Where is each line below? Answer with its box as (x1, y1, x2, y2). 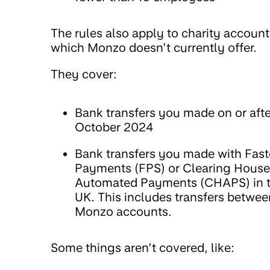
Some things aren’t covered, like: (51, 240, 234, 255)
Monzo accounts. (75, 204, 172, 219)
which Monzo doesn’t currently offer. (51, 40, 257, 55)
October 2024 (75, 120, 153, 134)
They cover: (51, 67, 117, 81)
